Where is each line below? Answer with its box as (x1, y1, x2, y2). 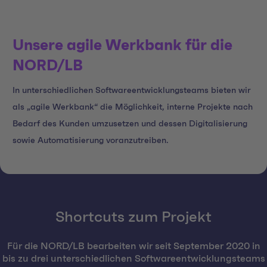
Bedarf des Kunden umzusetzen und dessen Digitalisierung (13, 120, 247, 129)
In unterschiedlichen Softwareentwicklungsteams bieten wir (13, 86, 251, 95)
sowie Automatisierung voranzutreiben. (13, 136, 169, 145)
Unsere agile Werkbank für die (13, 38, 232, 53)
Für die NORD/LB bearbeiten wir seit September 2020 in (7, 241, 260, 252)
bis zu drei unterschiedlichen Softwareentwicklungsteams (2, 254, 265, 264)
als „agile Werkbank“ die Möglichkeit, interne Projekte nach (13, 103, 253, 112)
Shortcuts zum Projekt (55, 210, 212, 225)
